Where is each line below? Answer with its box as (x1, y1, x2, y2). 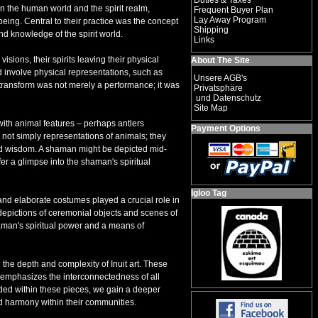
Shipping (194, 25, 229, 35)
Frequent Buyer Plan (194, 5, 273, 15)
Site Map (194, 103, 228, 113)
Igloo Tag (191, 188, 226, 198)
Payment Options (191, 124, 261, 133)
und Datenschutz (194, 93, 261, 103)
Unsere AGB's (194, 73, 247, 83)
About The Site (191, 55, 250, 65)
